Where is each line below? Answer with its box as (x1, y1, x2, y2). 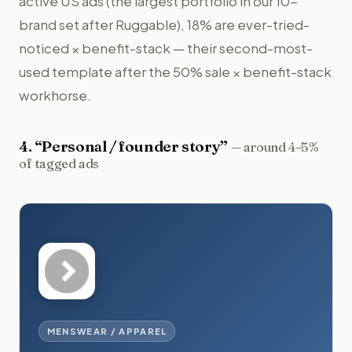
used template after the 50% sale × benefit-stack (19, 62, 332, 80)
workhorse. (19, 86, 91, 104)
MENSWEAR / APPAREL (46, 324, 167, 336)
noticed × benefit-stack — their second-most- (19, 38, 313, 57)
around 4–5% (243, 138, 318, 155)
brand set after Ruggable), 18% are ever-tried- (19, 15, 310, 33)
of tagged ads (19, 155, 100, 171)
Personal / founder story (42, 136, 221, 156)
